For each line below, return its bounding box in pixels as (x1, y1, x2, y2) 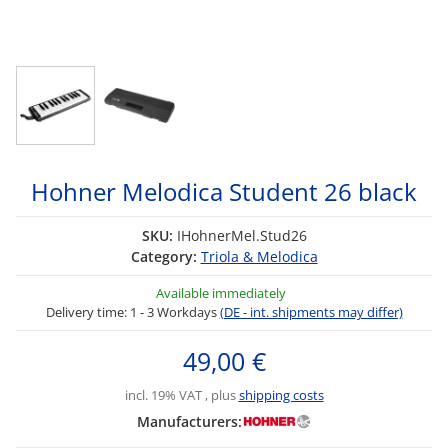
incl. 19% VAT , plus (124, 386, 239, 405)
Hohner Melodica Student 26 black (31, 175, 417, 209)
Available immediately (155, 284, 286, 303)
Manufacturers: (136, 412, 242, 432)
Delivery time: (45, 303, 130, 322)
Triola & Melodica (200, 247, 318, 267)
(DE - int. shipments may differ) (219, 303, 403, 322)
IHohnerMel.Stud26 (176, 226, 307, 246)
